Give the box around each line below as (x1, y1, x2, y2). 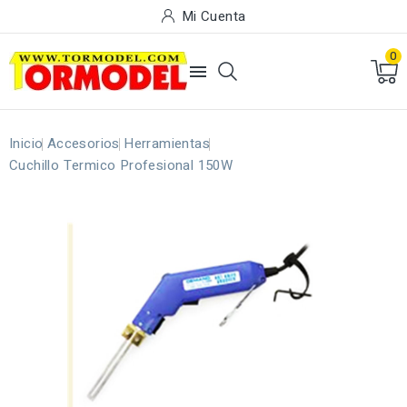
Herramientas (124, 134, 211, 154)
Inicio (9, 134, 44, 154)
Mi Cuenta (181, 6, 246, 26)
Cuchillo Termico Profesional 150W (9, 155, 233, 175)
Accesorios (46, 134, 120, 154)
